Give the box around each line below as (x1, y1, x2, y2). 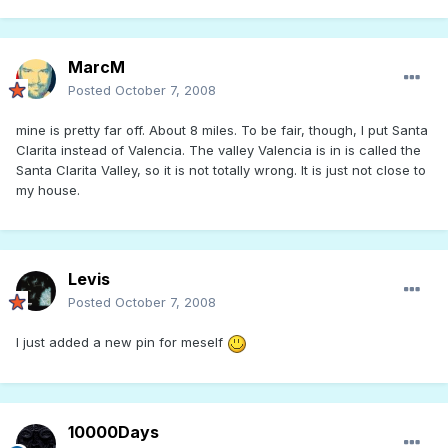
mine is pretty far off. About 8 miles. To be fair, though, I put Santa (16, 122, 428, 139)
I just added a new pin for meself (16, 334, 227, 351)
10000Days (68, 422, 159, 443)
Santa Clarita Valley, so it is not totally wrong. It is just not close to (16, 162, 426, 179)
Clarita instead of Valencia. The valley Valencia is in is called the (16, 142, 421, 159)
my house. (16, 182, 80, 199)
